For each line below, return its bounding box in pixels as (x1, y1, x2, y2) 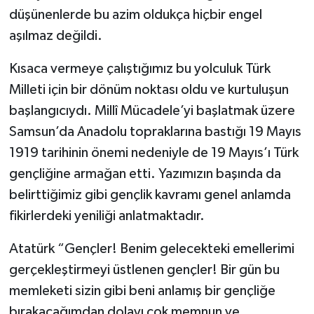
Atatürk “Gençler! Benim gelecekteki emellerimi (8, 242, 294, 257)
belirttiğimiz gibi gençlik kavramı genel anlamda (8, 188, 291, 203)
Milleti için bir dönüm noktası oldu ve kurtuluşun (8, 83, 289, 97)
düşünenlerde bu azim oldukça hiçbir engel (8, 8, 262, 22)
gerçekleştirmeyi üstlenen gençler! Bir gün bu (8, 263, 280, 278)
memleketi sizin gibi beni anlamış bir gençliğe (8, 284, 275, 299)
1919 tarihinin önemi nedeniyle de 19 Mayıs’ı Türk (8, 146, 299, 161)
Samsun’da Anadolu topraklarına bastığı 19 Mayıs (8, 125, 301, 139)
